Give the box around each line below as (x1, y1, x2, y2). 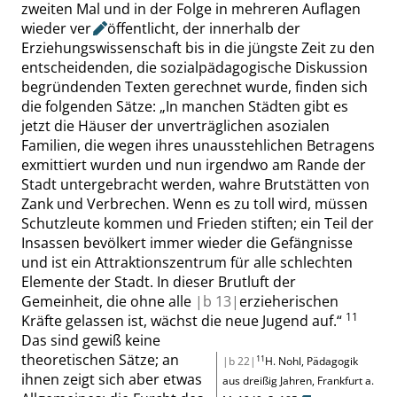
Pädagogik (304, 354, 358, 369)
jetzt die (21, 116, 74, 136)
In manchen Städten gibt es (166, 97, 348, 116)
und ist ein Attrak (21, 253, 136, 272)
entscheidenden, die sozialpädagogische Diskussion (21, 58, 368, 77)
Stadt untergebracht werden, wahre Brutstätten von (21, 175, 370, 194)
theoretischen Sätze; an (21, 350, 179, 370)
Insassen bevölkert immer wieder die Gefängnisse (21, 233, 353, 253)
